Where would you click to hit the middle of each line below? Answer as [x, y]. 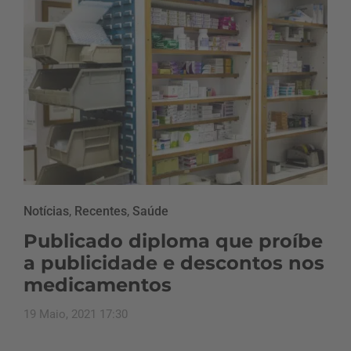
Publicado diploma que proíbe [173, 241]
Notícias [46, 211]
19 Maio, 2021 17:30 [76, 314]
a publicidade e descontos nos [174, 262]
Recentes [101, 211]
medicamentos [98, 284]
